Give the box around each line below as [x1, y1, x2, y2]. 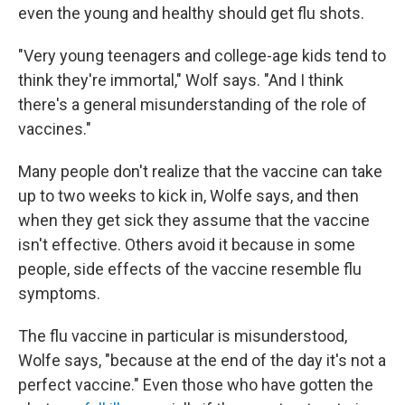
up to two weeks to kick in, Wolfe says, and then [18, 186, 359, 205]
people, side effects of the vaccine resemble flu [18, 259, 362, 278]
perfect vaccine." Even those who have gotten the [18, 375, 373, 394]
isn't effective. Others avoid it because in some [18, 235, 355, 254]
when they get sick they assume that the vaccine [18, 211, 370, 230]
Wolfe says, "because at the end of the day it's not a [18, 351, 386, 370]
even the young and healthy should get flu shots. [18, 4, 364, 23]
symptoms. [18, 284, 100, 303]
